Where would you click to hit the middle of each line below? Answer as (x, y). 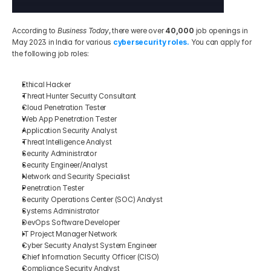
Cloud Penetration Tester (65, 108)
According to (35, 31)
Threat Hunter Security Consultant (80, 96)
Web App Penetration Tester (69, 119)
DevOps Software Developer (71, 223)
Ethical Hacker (47, 85)
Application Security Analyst (70, 131)
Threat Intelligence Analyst (68, 142)
